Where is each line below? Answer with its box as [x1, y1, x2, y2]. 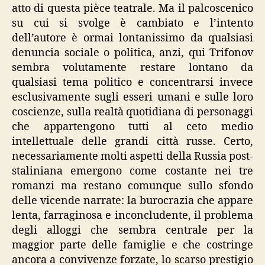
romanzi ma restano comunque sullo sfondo [12, 179, 253, 193]
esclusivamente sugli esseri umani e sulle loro [12, 91, 253, 104]
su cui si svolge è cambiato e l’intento [12, 17, 253, 30]
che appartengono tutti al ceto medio [12, 120, 253, 134]
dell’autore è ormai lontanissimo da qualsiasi [12, 31, 253, 45]
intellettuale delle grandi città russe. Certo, [12, 135, 253, 148]
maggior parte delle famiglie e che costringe [12, 238, 253, 252]
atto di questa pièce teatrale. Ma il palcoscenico [12, 2, 253, 15]
